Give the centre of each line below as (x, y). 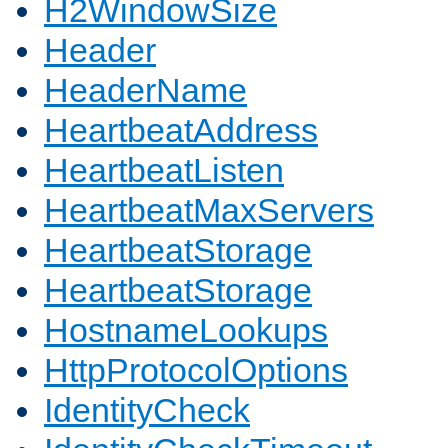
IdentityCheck (147, 410)
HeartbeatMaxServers (209, 210)
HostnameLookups (186, 330)
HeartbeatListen (164, 170)
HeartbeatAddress (181, 130)
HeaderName (145, 90)
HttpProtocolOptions (196, 370)
